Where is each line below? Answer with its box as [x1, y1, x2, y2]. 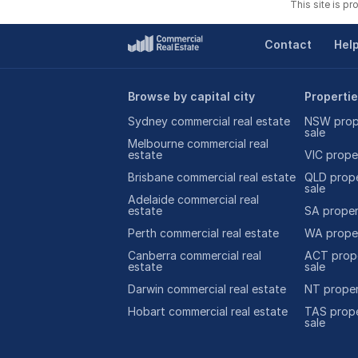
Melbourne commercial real [128, 137, 268, 150]
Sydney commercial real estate [128, 114, 290, 128]
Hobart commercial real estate [128, 304, 288, 318]
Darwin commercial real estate [128, 282, 286, 296]
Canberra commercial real [128, 249, 261, 262]
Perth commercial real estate [128, 226, 279, 240]
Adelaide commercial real [128, 193, 259, 206]
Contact [264, 38, 312, 51]
